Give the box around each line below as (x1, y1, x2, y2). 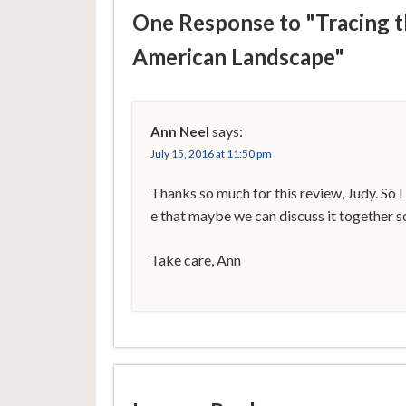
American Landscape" (131, 43, 344, 71)
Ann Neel (150, 123, 209, 140)
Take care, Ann (150, 251, 241, 269)
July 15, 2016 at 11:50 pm (150, 147, 272, 161)
